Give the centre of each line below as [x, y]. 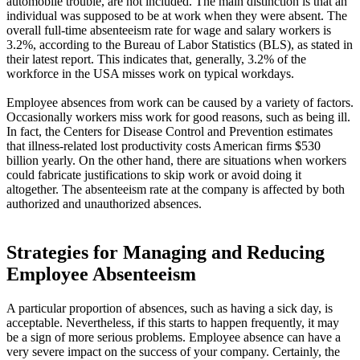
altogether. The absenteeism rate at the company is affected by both [176, 190]
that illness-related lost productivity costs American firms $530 [164, 146]
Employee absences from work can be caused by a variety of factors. [180, 103]
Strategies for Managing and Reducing [166, 253]
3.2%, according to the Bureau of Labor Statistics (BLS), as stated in [180, 45]
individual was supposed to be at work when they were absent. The [177, 16]
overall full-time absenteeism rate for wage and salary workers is [169, 31]
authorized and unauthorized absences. [104, 204]
